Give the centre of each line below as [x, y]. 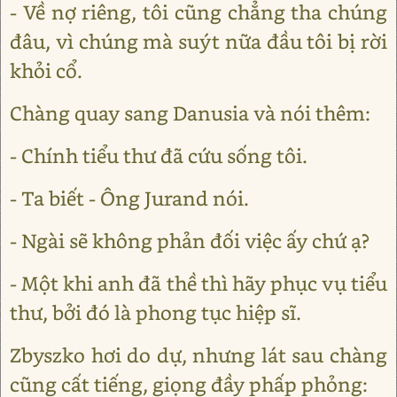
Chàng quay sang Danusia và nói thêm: [190, 113]
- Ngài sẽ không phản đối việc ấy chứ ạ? [190, 241]
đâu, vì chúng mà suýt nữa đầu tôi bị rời [198, 41]
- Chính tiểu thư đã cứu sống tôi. [159, 156]
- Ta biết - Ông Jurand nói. [129, 198]
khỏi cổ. [46, 70]
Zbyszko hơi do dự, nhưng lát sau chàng [198, 355]
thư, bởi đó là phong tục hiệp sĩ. [156, 312]
